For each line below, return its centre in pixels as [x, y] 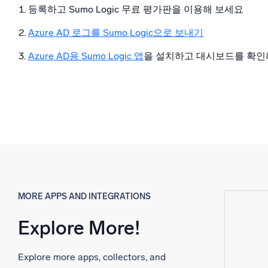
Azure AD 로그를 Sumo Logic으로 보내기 [116, 33]
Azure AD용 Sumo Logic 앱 [86, 56]
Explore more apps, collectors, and [92, 257]
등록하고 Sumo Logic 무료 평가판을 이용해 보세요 [136, 10]
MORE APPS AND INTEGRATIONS [84, 196]
